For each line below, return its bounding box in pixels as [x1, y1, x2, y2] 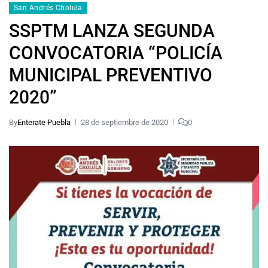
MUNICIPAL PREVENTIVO [9, 64, 212, 86]
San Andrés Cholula [14, 3, 83, 12]
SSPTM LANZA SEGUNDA [9, 20, 215, 41]
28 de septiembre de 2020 [81, 117, 168, 127]
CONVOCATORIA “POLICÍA [9, 42, 223, 63]
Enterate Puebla [17, 117, 71, 127]
